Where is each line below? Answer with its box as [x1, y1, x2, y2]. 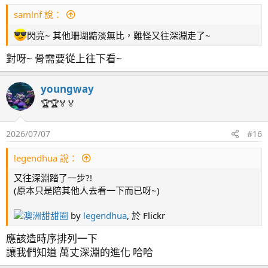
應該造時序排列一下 [6, 231, 98, 245]
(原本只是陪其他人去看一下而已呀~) [14, 184, 160, 196]
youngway [41, 81, 94, 96]
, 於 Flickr [127, 209, 165, 221]
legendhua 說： [14, 152, 78, 164]
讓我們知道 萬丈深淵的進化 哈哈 [6, 245, 153, 259]
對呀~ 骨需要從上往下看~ [6, 51, 122, 65]
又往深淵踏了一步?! [14, 172, 92, 184]
